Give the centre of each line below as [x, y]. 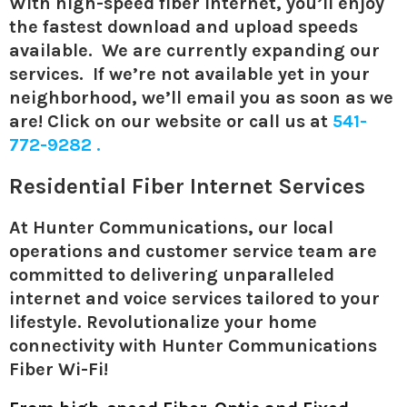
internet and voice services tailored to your [194, 298]
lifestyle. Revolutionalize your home [163, 322]
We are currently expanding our [236, 50]
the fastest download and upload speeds [184, 26]
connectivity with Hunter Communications [193, 345]
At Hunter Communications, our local [171, 227]
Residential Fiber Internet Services [187, 186]
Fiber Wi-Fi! [59, 369]
